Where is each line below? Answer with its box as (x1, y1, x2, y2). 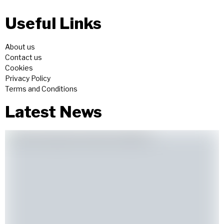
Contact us (5, 53, 42, 62)
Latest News (5, 102, 102, 122)
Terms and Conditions (5, 84, 77, 93)
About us (5, 42, 35, 51)
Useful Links (5, 13, 101, 33)
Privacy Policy (5, 74, 50, 83)
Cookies (5, 63, 33, 72)
